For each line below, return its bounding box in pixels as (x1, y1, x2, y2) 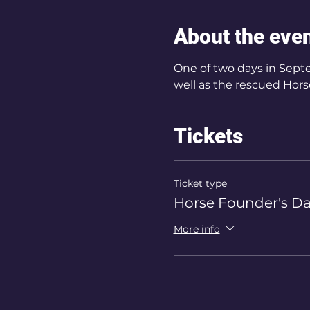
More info (173, 222, 220, 235)
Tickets (173, 124, 243, 148)
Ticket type (173, 177, 227, 190)
